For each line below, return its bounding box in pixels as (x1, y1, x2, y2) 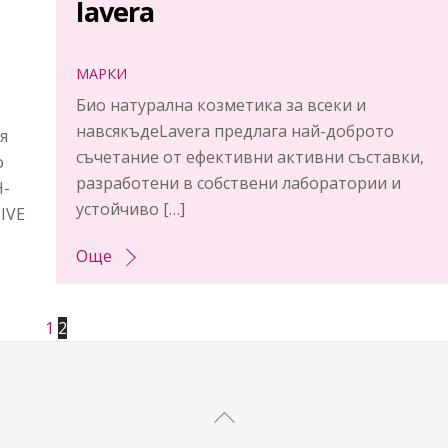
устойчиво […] (76, 197, 186, 220)
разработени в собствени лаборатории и (76, 171, 402, 194)
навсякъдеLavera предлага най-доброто (76, 119, 395, 142)
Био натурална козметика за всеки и (76, 93, 367, 116)
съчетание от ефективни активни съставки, (76, 145, 425, 168)
